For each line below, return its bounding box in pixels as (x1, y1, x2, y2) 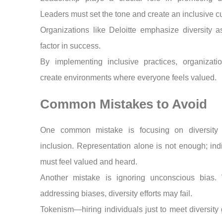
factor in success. (40, 42, 101, 51)
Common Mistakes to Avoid (40, 97, 208, 111)
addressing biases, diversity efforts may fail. (40, 189, 193, 198)
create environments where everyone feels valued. (40, 73, 217, 82)
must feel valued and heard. (40, 158, 138, 166)
